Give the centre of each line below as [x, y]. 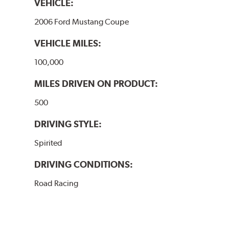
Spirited [49, 143]
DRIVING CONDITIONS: [84, 164]
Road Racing [56, 183]
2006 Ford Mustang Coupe [82, 21]
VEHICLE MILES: [68, 43]
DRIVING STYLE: [68, 124]
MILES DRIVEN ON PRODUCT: [96, 83]
